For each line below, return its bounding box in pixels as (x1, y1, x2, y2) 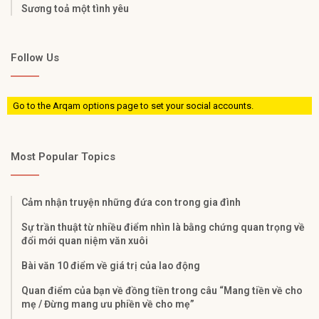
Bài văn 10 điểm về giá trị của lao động (21, 260, 200, 272)
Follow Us (11, 51, 59, 65)
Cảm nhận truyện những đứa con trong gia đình (21, 197, 241, 209)
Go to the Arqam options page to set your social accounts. (13, 100, 253, 112)
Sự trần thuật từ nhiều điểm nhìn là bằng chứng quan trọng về (21, 221, 305, 234)
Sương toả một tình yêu (21, 3, 129, 15)
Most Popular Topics (11, 150, 115, 164)
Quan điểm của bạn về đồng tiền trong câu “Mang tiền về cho (21, 285, 303, 297)
